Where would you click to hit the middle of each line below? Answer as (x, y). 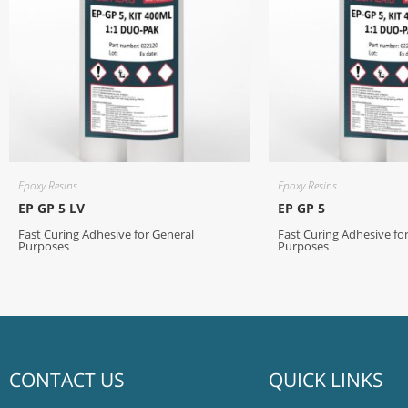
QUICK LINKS (326, 380)
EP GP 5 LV (51, 208)
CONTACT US (67, 380)
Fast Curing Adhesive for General (106, 234)
